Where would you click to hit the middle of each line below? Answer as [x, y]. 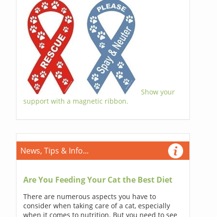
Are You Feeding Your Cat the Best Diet [98, 179]
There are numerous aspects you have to [89, 196]
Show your [158, 92]
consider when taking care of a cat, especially [96, 205]
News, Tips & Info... [54, 150]
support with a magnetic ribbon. [76, 101]
